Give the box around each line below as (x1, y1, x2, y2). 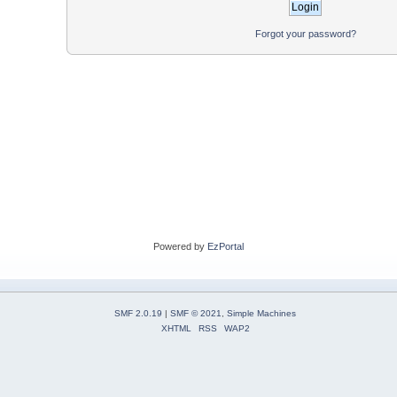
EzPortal (207, 241, 244, 253)
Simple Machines (227, 308, 296, 319)
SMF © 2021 (170, 308, 222, 319)
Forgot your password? (254, 27, 356, 39)
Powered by (153, 241, 207, 253)
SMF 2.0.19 (114, 308, 162, 319)
